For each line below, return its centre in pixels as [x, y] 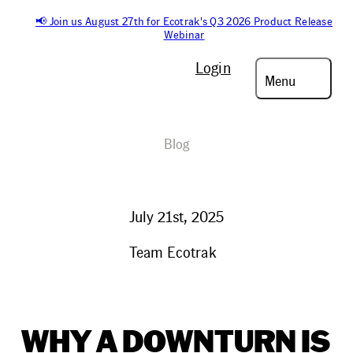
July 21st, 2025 [176, 216]
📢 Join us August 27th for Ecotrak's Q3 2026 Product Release [184, 21]
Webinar [184, 34]
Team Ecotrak [173, 252]
